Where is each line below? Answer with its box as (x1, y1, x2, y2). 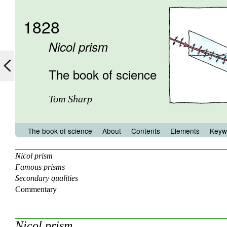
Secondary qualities (15, 174, 78, 182)
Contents (131, 126, 160, 136)
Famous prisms (15, 163, 65, 171)
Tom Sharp (49, 93, 92, 104)
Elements (170, 126, 200, 136)
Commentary (15, 185, 57, 194)
